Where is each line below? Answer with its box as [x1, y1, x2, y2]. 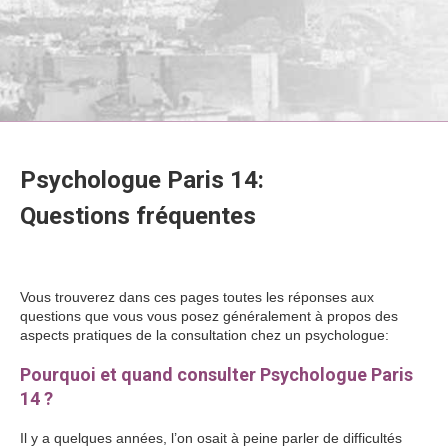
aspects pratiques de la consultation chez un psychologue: [20, 327, 389, 343]
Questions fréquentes [20, 202, 262, 230]
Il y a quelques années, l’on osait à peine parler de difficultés [20, 430, 402, 446]
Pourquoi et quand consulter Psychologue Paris [20, 364, 413, 385]
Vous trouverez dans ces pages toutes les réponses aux [20, 289, 374, 305]
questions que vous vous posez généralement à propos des [20, 308, 398, 324]
